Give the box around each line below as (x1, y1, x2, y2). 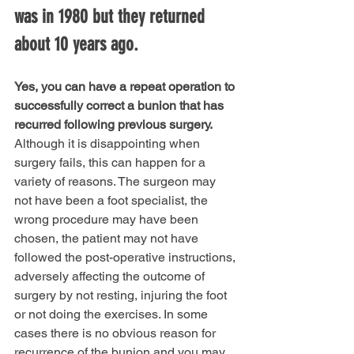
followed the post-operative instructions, (14, 249, 239, 265)
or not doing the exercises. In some (14, 306, 211, 322)
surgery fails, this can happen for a (14, 154, 209, 170)
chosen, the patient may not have (14, 230, 201, 246)
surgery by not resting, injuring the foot (14, 287, 230, 303)
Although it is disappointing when (14, 135, 203, 151)
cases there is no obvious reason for (14, 325, 219, 341)
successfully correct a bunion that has (14, 97, 227, 113)
